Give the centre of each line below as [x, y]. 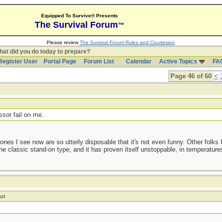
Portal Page [60, 61]
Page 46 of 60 [191, 76]
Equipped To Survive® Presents [79, 16]
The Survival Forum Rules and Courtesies [127, 42]
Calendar [139, 61]
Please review [63, 42]
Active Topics [178, 61]
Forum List [99, 61]
